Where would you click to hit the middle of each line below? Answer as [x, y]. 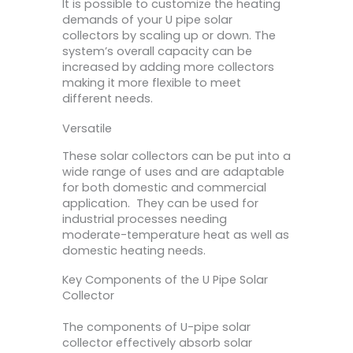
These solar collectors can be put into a [176, 156]
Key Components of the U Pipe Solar [165, 280]
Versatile [87, 128]
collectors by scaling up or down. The [169, 36]
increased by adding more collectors [168, 67]
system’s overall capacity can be [157, 52]
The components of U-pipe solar [156, 327]
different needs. [108, 99]
